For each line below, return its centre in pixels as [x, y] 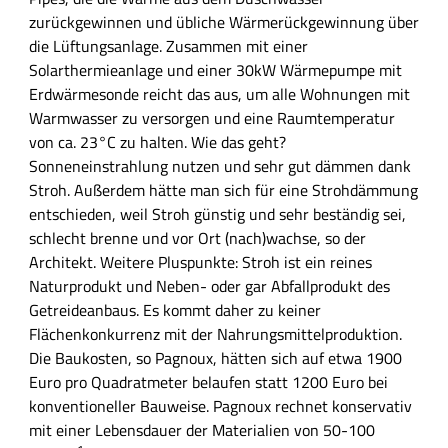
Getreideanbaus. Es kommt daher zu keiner [174, 310]
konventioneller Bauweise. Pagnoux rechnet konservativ [220, 406]
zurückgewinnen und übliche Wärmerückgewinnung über [223, 22]
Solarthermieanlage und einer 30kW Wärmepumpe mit [215, 70]
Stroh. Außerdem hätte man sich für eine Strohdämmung [223, 190]
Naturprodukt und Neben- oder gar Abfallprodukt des [209, 286]
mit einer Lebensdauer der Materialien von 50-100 [201, 430]
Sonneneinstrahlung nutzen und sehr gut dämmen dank [219, 166]
